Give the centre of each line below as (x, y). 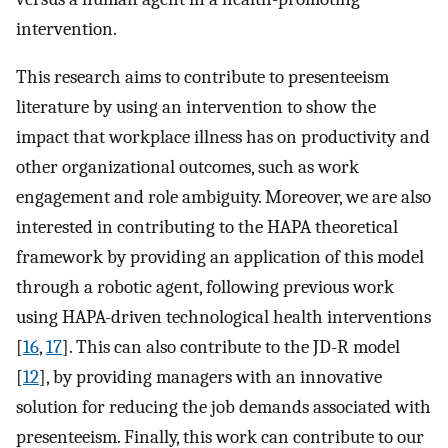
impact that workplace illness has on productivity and (223, 137)
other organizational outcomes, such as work (187, 167)
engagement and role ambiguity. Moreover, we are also (223, 197)
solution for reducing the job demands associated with (223, 407)
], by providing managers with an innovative (210, 377)
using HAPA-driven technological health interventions (223, 317)
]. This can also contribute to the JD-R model (231, 347)
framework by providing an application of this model (220, 257)
